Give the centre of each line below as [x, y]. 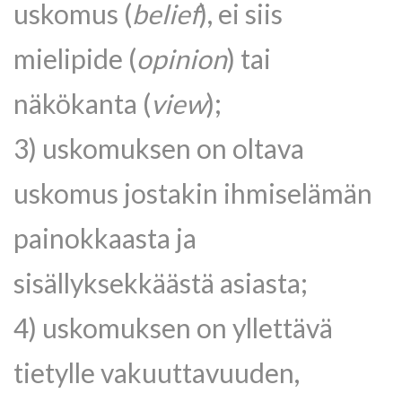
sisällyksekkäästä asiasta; [161, 283]
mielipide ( [75, 58]
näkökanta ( [82, 103]
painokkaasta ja [105, 238]
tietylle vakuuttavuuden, [157, 372]
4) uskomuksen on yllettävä [173, 328]
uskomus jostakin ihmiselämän [193, 193]
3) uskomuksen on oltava [159, 148]
